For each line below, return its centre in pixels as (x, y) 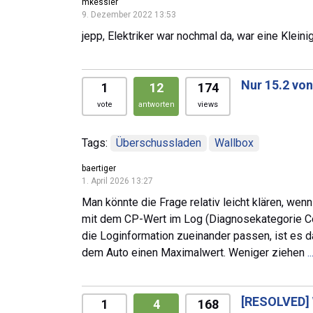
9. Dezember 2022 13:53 (129, 14)
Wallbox (234, 143)
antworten (156, 104)
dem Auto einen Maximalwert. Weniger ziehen (195, 252)
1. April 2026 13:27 (117, 181)
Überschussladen (159, 143)
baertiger (99, 168)
